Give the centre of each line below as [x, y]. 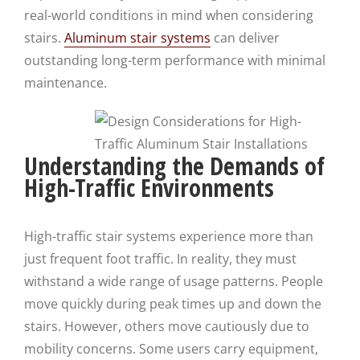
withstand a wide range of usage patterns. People [174, 281]
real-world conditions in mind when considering [169, 15]
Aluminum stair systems [137, 38]
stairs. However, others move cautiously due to [167, 326]
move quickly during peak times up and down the [173, 304]
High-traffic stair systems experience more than [169, 236]
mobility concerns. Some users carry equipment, [171, 349]
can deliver [245, 38]
